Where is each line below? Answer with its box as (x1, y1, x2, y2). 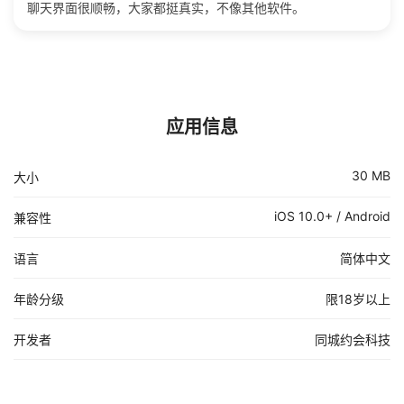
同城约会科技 (315, 332, 390, 348)
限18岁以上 (326, 291, 390, 308)
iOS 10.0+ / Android (274, 208, 390, 225)
